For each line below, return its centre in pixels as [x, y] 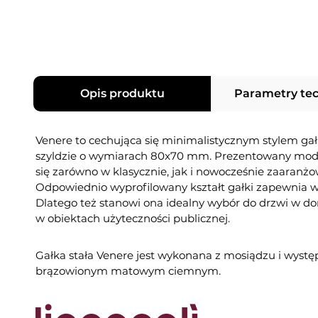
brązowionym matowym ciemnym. [128, 271]
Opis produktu [122, 94]
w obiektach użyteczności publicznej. [133, 219]
